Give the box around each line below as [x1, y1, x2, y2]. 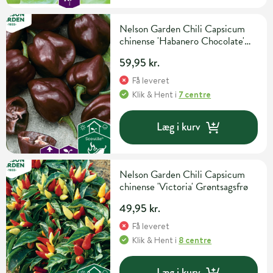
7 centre [179, 88, 211, 101]
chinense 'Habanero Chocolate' [119, 33, 245, 49]
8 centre [179, 233, 212, 246]
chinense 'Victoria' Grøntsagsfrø [119, 179, 249, 194]
